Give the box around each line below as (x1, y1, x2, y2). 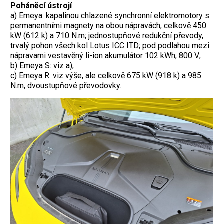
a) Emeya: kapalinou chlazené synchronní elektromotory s (10, 11, 209, 20)
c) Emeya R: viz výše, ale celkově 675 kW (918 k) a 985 (10, 71, 201, 80)
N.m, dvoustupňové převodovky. (10, 81, 121, 90)
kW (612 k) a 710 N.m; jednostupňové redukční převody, (10, 31, 203, 40)
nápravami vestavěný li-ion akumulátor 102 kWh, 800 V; (10, 51, 201, 60)
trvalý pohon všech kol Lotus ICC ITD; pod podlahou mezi (10, 41, 209, 50)
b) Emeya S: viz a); (10, 61, 74, 70)
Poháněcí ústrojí (10, 1, 72, 10)
